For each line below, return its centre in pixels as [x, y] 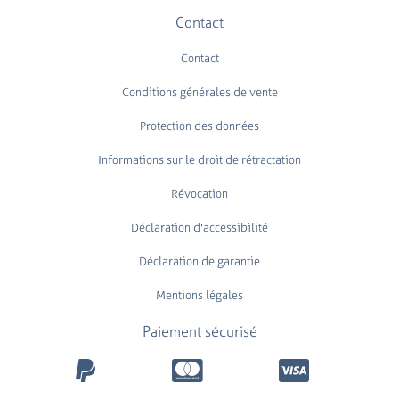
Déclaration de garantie [199, 261]
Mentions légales [199, 295]
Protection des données [199, 126]
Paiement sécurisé [199, 331]
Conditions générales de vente [199, 92]
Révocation [199, 193]
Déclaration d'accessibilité [199, 227]
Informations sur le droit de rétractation [199, 159]
